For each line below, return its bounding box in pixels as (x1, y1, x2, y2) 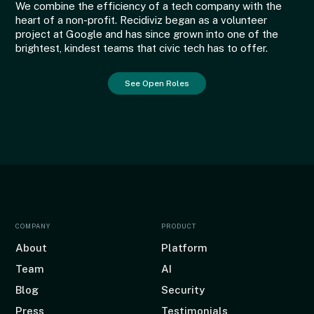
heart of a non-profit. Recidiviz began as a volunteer (15, 14, 268, 26)
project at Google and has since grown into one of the (15, 28, 279, 40)
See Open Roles (125, 78, 189, 88)
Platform (161, 242, 207, 254)
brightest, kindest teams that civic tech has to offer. (15, 42, 268, 54)
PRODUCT (161, 222, 196, 230)
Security (161, 284, 205, 296)
